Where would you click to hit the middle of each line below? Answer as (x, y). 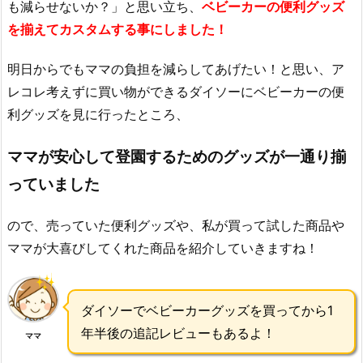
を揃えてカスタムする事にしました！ (117, 29)
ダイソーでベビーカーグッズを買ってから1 (207, 311)
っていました (53, 184)
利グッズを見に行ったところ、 (98, 114)
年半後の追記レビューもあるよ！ (178, 333)
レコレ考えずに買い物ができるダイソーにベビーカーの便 (176, 91)
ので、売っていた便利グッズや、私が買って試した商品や (176, 226)
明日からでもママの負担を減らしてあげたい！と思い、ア (176, 68)
